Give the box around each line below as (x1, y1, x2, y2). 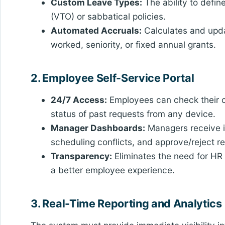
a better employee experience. (51, 165, 175, 176)
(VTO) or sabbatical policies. (51, 11, 166, 22)
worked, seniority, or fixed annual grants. (51, 39, 216, 50)
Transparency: (51, 151, 113, 162)
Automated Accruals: (51, 25, 142, 36)
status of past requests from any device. (51, 108, 216, 120)
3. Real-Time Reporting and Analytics (31, 197, 222, 210)
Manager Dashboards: (51, 123, 146, 134)
